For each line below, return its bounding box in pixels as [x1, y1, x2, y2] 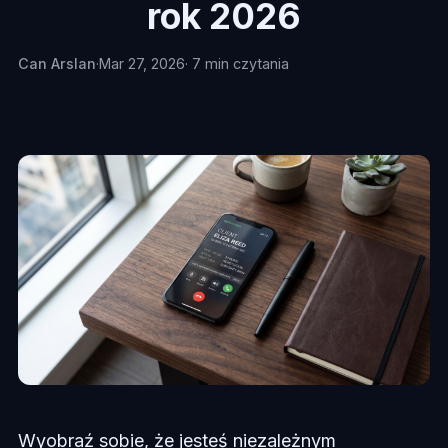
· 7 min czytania [184, 55, 289, 72]
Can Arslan [17, 55, 96, 72]
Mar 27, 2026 [98, 55, 185, 72]
